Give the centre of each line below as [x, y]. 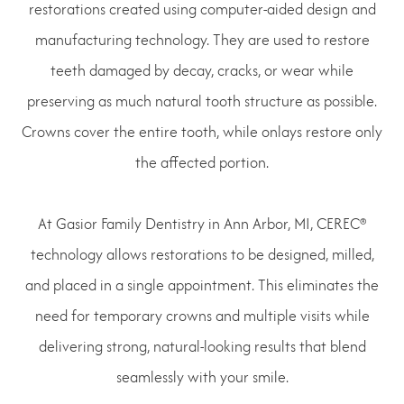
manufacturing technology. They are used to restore [202, 39]
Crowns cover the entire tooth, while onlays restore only [202, 131]
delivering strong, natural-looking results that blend [202, 346]
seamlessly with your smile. [202, 376]
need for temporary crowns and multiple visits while [202, 315]
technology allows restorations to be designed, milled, [202, 254]
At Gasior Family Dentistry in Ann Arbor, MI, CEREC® [202, 223]
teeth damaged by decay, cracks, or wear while [202, 70]
